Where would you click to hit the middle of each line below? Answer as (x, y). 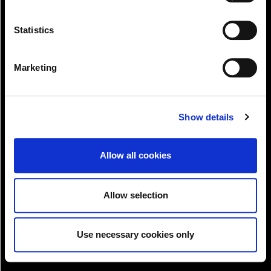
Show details (206, 117)
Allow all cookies (135, 155)
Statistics (34, 30)
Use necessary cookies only (135, 235)
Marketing (35, 68)
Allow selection (135, 195)
